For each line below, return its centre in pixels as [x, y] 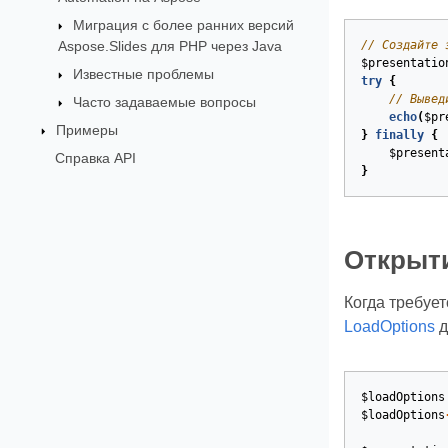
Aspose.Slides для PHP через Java [170, 45]
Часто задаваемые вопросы [165, 101]
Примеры [86, 129]
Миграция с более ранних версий [184, 24]
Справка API [95, 157]
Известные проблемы [144, 73]
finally [399, 135]
